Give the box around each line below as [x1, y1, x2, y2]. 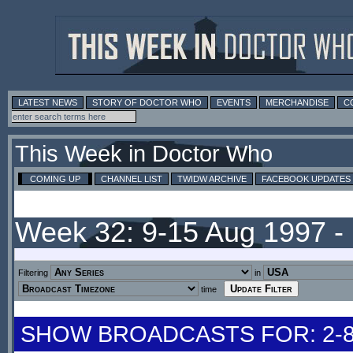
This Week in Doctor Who [15, 141, 273, 166]
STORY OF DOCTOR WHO [92, 98, 202, 107]
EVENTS [217, 98, 251, 107]
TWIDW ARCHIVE [177, 174, 247, 184]
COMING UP [30, 174, 80, 184]
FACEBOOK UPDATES [262, 174, 351, 184]
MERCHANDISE [266, 98, 329, 107]
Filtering [18, 268, 50, 277]
